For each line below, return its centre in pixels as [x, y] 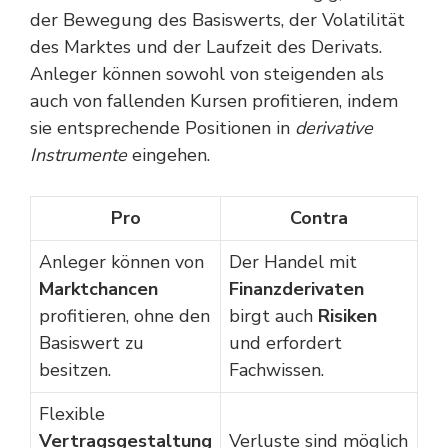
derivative [334, 128]
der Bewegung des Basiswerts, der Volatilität [217, 20]
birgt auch [273, 316]
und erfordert [285, 343]
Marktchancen [98, 289]
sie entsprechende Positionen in [162, 128]
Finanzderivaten [296, 289]
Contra [319, 218]
